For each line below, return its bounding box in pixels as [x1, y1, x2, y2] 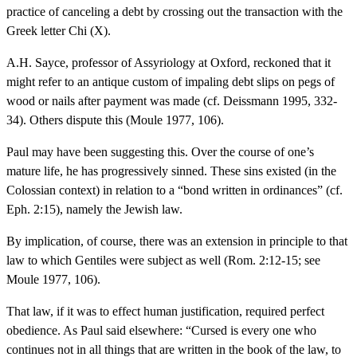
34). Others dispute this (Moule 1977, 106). [6, 112, 224, 127]
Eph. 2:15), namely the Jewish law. [6, 202, 182, 216]
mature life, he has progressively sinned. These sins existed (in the [6, 163, 336, 178]
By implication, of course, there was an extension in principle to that [6, 233, 347, 248]
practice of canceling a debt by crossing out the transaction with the [6, 4, 343, 18]
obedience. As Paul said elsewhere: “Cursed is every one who [6, 323, 316, 337]
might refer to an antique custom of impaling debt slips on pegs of [6, 74, 335, 88]
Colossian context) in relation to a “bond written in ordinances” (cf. [6, 182, 343, 197]
